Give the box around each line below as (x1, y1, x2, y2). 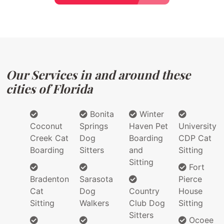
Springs (79, 121, 108, 131)
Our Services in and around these (6, 66, 190, 83)
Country (129, 186, 159, 196)
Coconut (30, 121, 62, 131)
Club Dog (129, 198, 165, 208)
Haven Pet (129, 121, 168, 131)
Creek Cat (30, 133, 68, 143)
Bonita (87, 109, 114, 119)
